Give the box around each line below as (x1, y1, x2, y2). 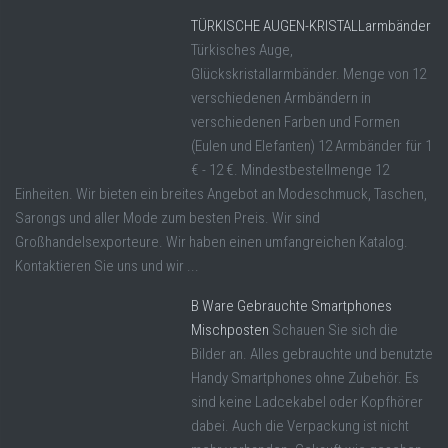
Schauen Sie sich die (272, 321, 398, 340)
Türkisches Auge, (191, 41, 293, 60)
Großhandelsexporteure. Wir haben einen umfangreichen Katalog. (15, 233, 408, 252)
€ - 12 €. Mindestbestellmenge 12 (191, 161, 389, 180)
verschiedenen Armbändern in (191, 89, 371, 108)
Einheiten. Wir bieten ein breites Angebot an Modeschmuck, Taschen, (15, 185, 427, 204)
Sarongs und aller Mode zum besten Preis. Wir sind (15, 209, 320, 228)
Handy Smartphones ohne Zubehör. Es (191, 369, 419, 388)
